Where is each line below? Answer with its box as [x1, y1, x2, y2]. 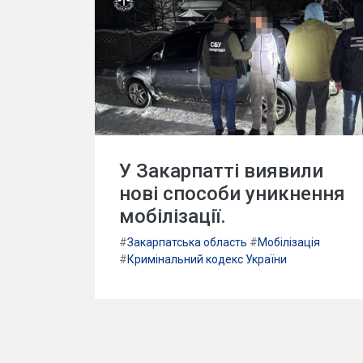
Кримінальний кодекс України [127, 252, 287, 266]
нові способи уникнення [119, 181, 345, 205]
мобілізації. [119, 204, 226, 228]
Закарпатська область [127, 235, 247, 249]
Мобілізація [258, 235, 320, 249]
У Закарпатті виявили [119, 159, 323, 182]
